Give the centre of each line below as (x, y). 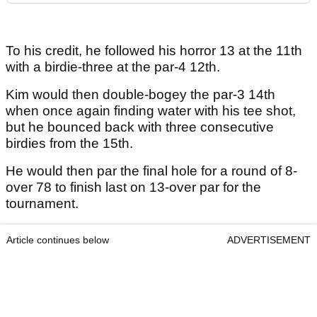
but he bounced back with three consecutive (140, 127)
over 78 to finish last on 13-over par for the (133, 187)
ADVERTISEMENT (269, 240)
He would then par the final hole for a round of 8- (151, 171)
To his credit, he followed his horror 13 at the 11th (154, 50)
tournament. (44, 203)
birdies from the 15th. (69, 143)
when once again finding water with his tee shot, (151, 110)
